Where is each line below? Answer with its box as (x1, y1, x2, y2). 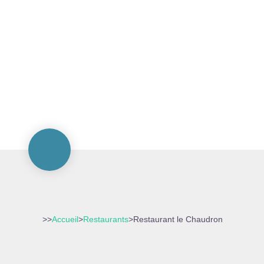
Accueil (52, 214, 78, 224)
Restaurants (83, 214, 128, 224)
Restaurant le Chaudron (133, 214, 223, 224)
